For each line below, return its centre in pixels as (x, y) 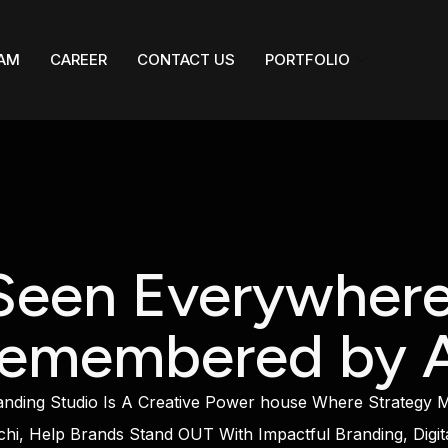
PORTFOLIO (307, 59)
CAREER (78, 59)
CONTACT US (185, 59)
